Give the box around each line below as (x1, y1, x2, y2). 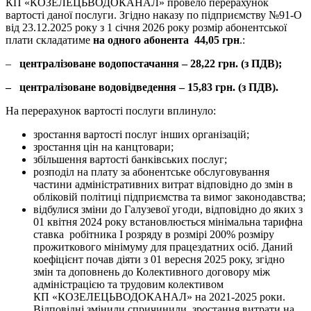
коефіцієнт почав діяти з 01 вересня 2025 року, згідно (33, 253, 290, 266)
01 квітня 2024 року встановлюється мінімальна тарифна (33, 216, 303, 228)
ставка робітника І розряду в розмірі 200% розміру (33, 228, 274, 241)
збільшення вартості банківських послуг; (33, 153, 227, 166)
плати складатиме (6, 34, 90, 47)
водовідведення (99, 81, 176, 94)
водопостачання (99, 58, 179, 70)
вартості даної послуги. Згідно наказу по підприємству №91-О (6, 9, 302, 22)
